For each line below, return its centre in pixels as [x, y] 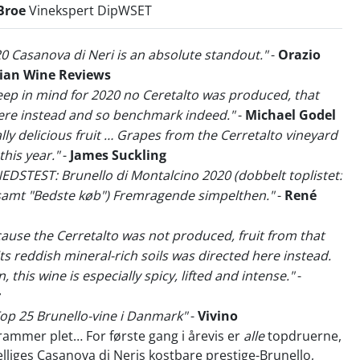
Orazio [299, 55]
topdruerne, [303, 336]
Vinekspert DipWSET [89, 10]
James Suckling [118, 155]
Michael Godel [290, 115]
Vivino [218, 316]
